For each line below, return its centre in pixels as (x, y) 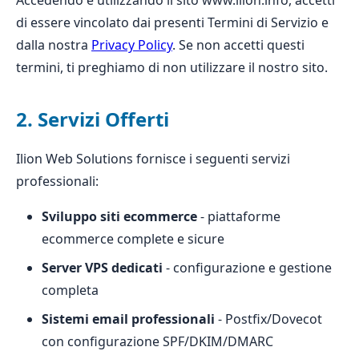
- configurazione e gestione (247, 268)
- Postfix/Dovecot (268, 319)
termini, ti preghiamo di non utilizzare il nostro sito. (172, 67)
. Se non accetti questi (238, 45)
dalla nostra (54, 45)
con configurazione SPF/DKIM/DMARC (157, 341)
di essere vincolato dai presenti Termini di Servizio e (172, 22)
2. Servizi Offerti (93, 119)
